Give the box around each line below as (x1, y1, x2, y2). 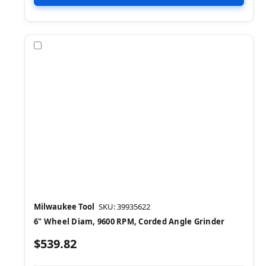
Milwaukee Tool (34, 201, 94, 212)
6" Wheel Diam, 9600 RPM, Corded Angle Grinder (34, 216, 225, 227)
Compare (44, 39, 82, 51)
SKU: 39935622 (99, 201, 150, 212)
